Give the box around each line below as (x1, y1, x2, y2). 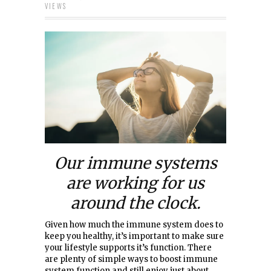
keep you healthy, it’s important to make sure (45, 231, 224, 242)
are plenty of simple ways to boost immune (45, 254, 218, 265)
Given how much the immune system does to (45, 220, 223, 230)
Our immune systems (54, 153, 217, 174)
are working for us (67, 173, 204, 194)
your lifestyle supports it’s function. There (45, 243, 212, 253)
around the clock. (70, 193, 201, 214)
